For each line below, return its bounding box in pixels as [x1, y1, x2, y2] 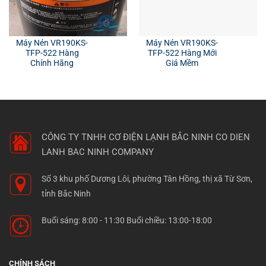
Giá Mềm [166, 58, 199, 68]
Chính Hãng [30, 58, 74, 68]
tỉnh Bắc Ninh [42, 188, 91, 198]
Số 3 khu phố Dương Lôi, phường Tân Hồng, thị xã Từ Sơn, [42, 173, 252, 183]
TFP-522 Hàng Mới [147, 47, 217, 58]
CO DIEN [216, 131, 250, 142]
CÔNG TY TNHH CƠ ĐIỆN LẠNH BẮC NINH [42, 131, 213, 142]
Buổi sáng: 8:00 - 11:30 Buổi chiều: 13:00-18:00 [42, 215, 212, 225]
